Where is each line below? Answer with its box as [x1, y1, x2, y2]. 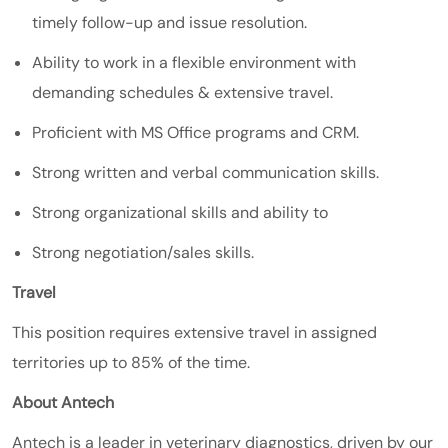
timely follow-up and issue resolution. [32, 11, 307, 33]
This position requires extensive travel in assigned [12, 321, 377, 343]
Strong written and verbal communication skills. [32, 161, 379, 183]
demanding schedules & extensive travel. [32, 81, 333, 103]
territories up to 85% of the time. [12, 351, 250, 373]
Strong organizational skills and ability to [32, 201, 328, 223]
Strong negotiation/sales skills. [32, 241, 254, 263]
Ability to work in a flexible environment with [32, 51, 356, 73]
